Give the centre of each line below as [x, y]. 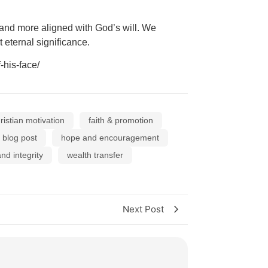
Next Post [143, 209]
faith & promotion [121, 120]
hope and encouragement [110, 137]
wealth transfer [95, 155]
